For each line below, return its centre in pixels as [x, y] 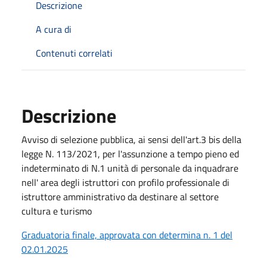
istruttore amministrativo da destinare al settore [120, 196]
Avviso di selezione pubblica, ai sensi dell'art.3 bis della [131, 139]
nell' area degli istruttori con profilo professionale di [125, 182]
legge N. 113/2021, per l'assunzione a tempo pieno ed [130, 153]
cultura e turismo [57, 211]
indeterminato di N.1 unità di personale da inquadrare [130, 168]
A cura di [54, 29]
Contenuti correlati [74, 53]
